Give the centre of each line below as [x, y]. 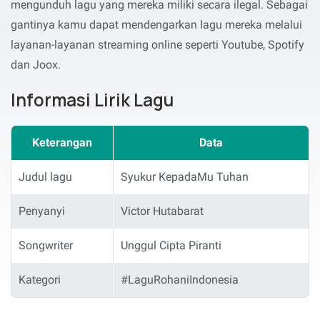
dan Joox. [36, 65]
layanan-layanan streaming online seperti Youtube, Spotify [157, 45]
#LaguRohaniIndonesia [180, 279]
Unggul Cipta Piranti [171, 245]
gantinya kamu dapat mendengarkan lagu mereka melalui [156, 25]
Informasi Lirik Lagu [92, 99]
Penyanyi [42, 211]
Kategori [40, 279]
